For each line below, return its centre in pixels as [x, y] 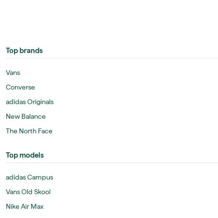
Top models [25, 155]
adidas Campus [29, 177]
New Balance [26, 116]
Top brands [24, 51]
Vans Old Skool [28, 192]
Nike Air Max [25, 206]
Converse [20, 87]
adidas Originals [30, 102]
